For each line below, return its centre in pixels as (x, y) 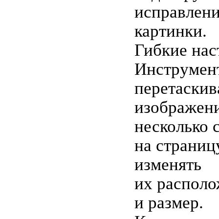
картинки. (170, 31)
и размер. (169, 203)
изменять (168, 164)
